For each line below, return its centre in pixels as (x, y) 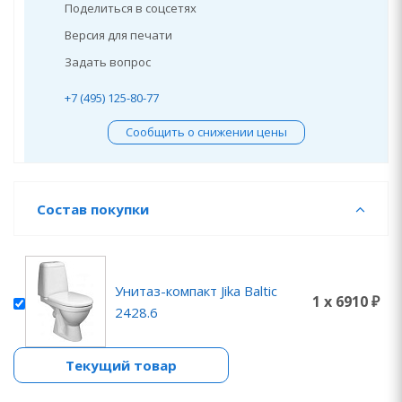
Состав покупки (93, 209)
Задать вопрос (108, 62)
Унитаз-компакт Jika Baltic (196, 291)
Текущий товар (121, 365)
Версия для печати (118, 35)
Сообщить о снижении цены (206, 132)
